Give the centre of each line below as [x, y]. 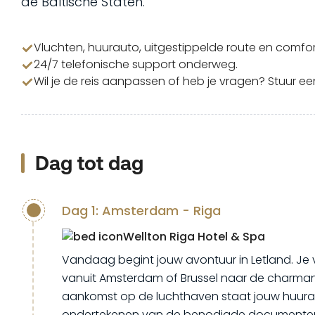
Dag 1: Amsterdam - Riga [141, 211]
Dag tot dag [89, 163]
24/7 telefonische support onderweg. [136, 64]
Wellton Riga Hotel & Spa [194, 237]
